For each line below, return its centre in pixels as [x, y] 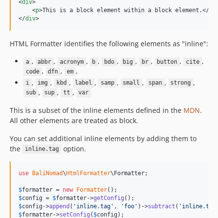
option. [73, 148]
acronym [72, 62]
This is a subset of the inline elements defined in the [97, 110]
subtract [162, 206]
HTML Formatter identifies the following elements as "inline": [109, 44]
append [59, 206]
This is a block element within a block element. [122, 10]
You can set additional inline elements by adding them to [103, 138]
